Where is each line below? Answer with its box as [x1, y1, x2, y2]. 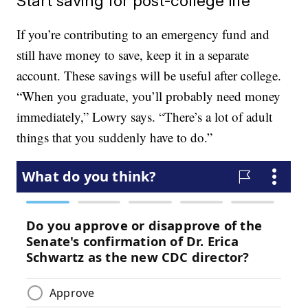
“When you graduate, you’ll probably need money [16, 87, 281, 105]
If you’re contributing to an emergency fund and [16, 25, 270, 43]
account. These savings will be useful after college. [16, 67, 282, 85]
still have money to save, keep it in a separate [16, 46, 250, 64]
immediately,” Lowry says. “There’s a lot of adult [16, 108, 273, 126]
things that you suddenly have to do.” [16, 129, 213, 146]
